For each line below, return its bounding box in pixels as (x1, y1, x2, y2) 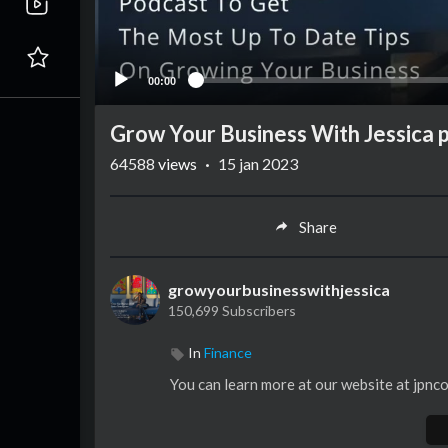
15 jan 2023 (218, 154, 298, 174)
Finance (204, 344, 252, 362)
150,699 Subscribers (168, 302, 296, 320)
